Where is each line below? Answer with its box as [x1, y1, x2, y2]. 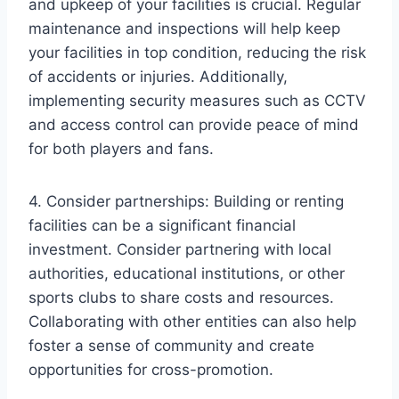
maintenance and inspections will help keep [28, 19, 340, 37]
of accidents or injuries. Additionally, [28, 67, 288, 85]
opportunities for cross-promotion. [28, 360, 273, 379]
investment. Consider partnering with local [28, 240, 331, 258]
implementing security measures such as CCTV [28, 91, 366, 110]
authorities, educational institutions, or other [28, 264, 345, 282]
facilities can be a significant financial [28, 216, 296, 234]
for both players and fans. [28, 139, 214, 158]
